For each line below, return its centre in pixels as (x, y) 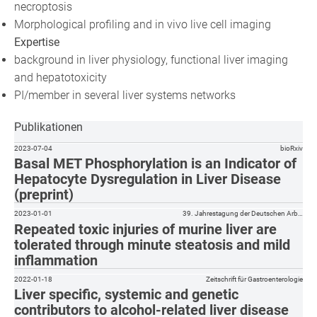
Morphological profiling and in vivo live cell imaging (143, 24)
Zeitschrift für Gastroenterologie (254, 279)
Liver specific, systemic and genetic (127, 294)
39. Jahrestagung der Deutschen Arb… (242, 214)
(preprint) (44, 195)
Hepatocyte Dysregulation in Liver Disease (148, 179)
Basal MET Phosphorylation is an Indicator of (156, 164)
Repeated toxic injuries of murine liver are (146, 229)
